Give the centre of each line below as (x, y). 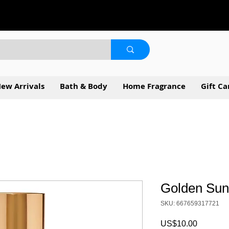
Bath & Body (84, 86)
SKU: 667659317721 (190, 203)
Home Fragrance (154, 86)
